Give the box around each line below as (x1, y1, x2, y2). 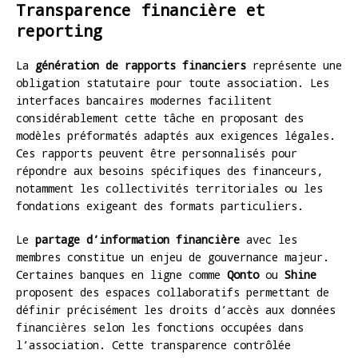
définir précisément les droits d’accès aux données (16, 301, 336, 317)
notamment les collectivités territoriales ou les (16, 180, 323, 196)
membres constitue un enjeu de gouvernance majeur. (16, 249, 329, 265)
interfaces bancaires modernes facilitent (16, 92, 272, 108)
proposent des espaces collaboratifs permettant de (16, 284, 329, 300)
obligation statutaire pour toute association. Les (16, 74, 329, 90)
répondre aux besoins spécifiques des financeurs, (16, 162, 323, 178)
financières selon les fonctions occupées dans (16, 319, 304, 335)
